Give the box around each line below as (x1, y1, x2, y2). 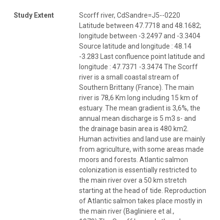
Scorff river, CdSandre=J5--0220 (79, 11, 180, 19)
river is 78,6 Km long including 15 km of (79, 93, 198, 102)
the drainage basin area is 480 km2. (79, 124, 189, 133)
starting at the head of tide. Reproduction (79, 186, 206, 194)
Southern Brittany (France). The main (79, 83, 194, 91)
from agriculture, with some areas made (79, 145, 204, 153)
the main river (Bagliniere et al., (79, 207, 174, 215)
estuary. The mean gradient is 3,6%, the (79, 104, 200, 112)
